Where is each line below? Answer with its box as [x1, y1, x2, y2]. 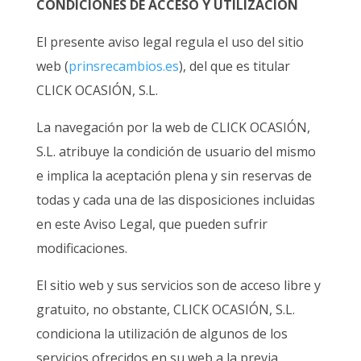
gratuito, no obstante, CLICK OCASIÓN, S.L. [35, 301, 295, 319]
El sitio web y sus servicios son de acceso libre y [35, 276, 321, 295]
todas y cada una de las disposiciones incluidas [35, 191, 315, 210]
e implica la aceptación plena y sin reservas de [35, 167, 312, 185]
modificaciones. [35, 239, 127, 258]
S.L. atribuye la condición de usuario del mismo [35, 143, 316, 161]
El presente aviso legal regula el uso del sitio [35, 33, 304, 52]
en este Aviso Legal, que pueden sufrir [35, 215, 268, 234]
